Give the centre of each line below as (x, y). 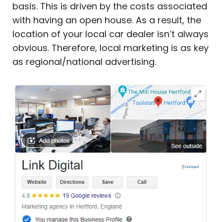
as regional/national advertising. (84, 62)
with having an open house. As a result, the (107, 20)
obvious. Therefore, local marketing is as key (111, 48)
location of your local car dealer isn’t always (111, 34)
